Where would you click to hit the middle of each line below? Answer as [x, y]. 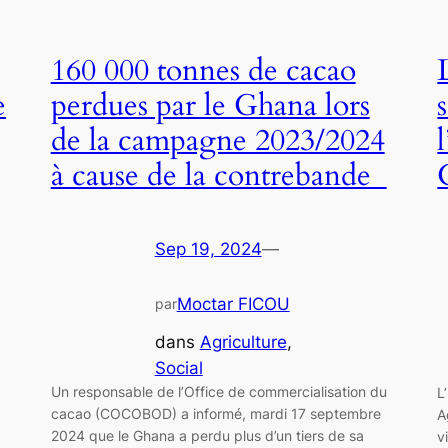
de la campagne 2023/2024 [217, 141]
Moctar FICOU [233, 303]
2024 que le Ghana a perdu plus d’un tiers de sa [207, 436]
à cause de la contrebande [218, 176]
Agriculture [243, 342]
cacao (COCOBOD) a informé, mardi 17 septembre [215, 414]
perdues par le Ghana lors [210, 106]
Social [178, 368]
